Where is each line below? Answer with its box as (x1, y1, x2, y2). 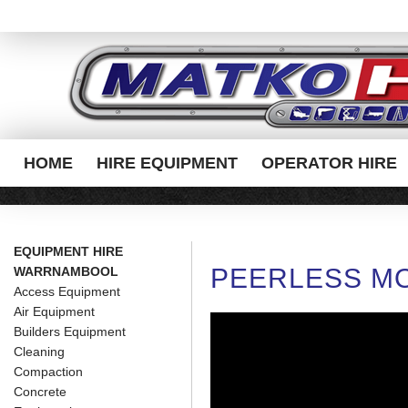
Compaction (14, 364, 83, 379)
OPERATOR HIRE (261, 154, 398, 172)
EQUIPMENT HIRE (14, 244, 123, 259)
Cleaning (14, 344, 65, 359)
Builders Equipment (14, 324, 126, 339)
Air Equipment (14, 304, 95, 319)
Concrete (14, 384, 66, 399)
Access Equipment (14, 284, 120, 299)
